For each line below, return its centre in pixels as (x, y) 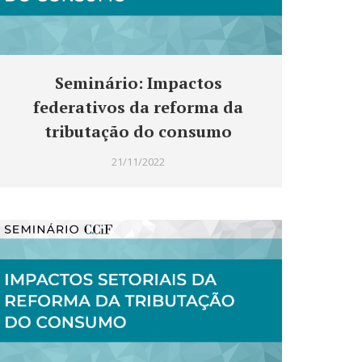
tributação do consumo (138, 132)
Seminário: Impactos (138, 83)
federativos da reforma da (138, 107)
